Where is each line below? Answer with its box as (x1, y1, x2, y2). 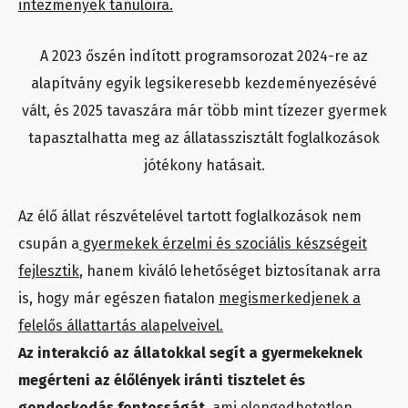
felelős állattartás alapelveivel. (18, 316, 223, 334)
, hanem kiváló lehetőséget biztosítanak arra (79, 261, 381, 280)
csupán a (18, 234, 79, 252)
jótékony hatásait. (143, 156, 265, 174)
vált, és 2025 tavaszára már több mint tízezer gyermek (21, 101, 387, 119)
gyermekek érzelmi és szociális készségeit (79, 234, 367, 252)
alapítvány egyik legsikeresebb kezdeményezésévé (31, 74, 377, 92)
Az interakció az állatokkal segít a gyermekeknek (18, 343, 362, 362)
